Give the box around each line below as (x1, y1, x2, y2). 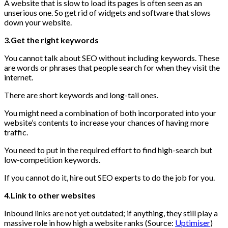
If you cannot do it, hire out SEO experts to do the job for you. (4, 173, 215, 183)
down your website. (4, 17, 72, 27)
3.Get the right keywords (4, 35, 99, 45)
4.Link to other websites (4, 190, 96, 201)
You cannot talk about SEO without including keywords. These (4, 53, 219, 63)
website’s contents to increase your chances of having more (4, 118, 209, 128)
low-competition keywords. (4, 155, 100, 165)
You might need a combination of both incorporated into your (4, 108, 216, 118)
